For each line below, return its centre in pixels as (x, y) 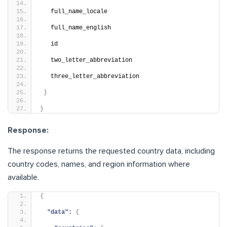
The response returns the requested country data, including (111, 151)
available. (23, 178)
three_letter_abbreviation (90, 77)
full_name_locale (74, 12)
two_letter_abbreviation (86, 61)
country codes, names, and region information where (99, 164)
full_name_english (75, 28)
